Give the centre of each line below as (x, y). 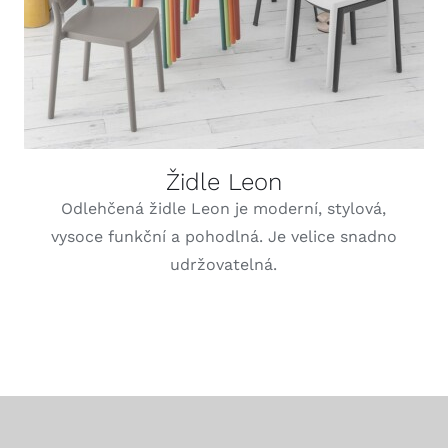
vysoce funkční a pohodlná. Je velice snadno (223, 236)
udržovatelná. (224, 264)
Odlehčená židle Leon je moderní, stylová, (224, 208)
